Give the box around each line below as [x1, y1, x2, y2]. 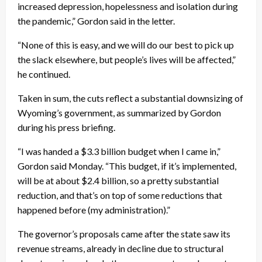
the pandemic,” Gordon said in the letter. [18, 15, 175, 27]
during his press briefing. [18, 122, 115, 133]
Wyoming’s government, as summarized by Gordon [18, 107, 221, 119]
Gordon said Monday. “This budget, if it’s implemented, [18, 160, 236, 172]
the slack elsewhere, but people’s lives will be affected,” [18, 54, 236, 65]
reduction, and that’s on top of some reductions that [18, 189, 222, 201]
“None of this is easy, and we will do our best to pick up [18, 39, 234, 51]
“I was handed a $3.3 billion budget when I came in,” [18, 146, 220, 157]
